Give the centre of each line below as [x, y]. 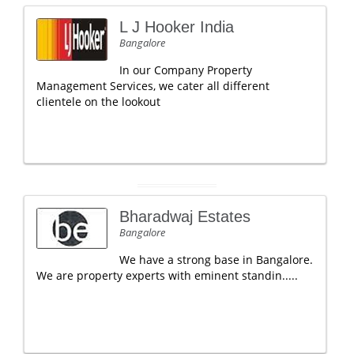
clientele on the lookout [98, 102]
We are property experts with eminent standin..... [167, 275]
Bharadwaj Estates [185, 217]
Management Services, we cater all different [153, 86]
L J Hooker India [177, 27]
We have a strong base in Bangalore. [216, 260]
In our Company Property [186, 70]
